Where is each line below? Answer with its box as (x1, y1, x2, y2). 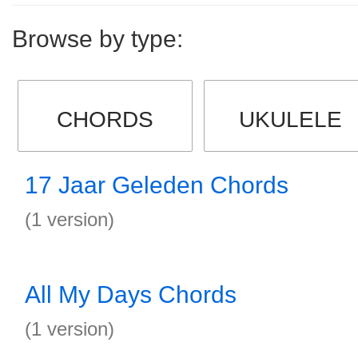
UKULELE (239, 107, 343, 132)
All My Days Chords (25, 281, 237, 308)
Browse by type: (12, 26, 183, 52)
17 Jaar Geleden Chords (25, 172, 288, 198)
